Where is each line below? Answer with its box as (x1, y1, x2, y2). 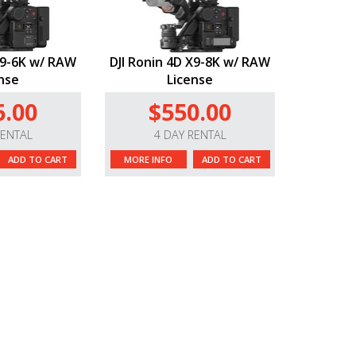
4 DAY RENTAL (153, 127, 226, 143)
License (167, 71, 214, 89)
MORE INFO (124, 153, 173, 166)
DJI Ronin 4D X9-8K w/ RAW (110, 53, 271, 72)
